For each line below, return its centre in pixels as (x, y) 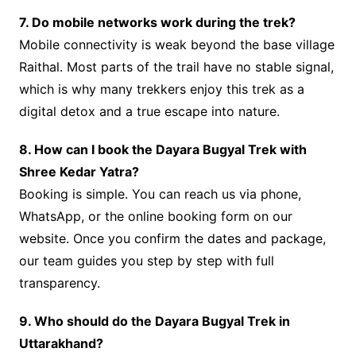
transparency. (59, 283)
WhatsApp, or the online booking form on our (155, 217)
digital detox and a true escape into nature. (149, 112)
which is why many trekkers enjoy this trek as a (161, 89)
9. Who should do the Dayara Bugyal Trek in (154, 321)
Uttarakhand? (61, 344)
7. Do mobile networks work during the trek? (157, 23)
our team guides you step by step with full (146, 261)
